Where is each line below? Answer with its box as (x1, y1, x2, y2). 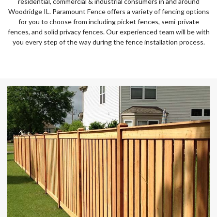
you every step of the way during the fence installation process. (12, 38, 205, 46)
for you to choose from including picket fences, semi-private (18, 17, 199, 26)
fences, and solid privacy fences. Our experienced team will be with (7, 28, 210, 36)
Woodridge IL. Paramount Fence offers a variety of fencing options (8, 7, 209, 15)
